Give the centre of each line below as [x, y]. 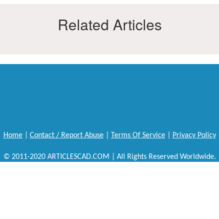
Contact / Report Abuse [66, 135]
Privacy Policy [194, 135]
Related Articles [109, 24]
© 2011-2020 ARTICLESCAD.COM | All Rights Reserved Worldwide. [109, 157]
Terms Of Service [138, 135]
